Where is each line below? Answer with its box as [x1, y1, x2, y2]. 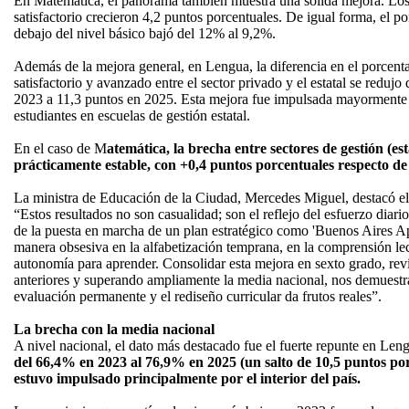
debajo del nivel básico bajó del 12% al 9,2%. [14, 26, 276, 41]
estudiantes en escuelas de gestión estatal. [14, 108, 250, 123]
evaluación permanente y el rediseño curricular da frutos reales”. [14, 288, 382, 304]
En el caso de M [14, 141, 107, 156]
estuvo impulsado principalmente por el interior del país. [14, 371, 361, 386]
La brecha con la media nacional [14, 321, 215, 337]
